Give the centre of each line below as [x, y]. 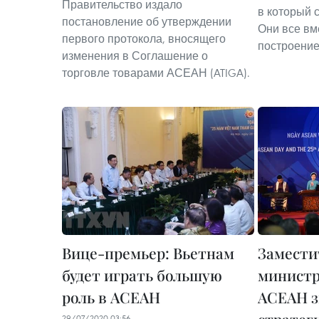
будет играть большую [142, 275]
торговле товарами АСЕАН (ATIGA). [156, 73]
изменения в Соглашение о [135, 56]
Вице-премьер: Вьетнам [148, 253]
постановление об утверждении [147, 21]
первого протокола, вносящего [144, 38]
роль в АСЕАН [111, 297]
